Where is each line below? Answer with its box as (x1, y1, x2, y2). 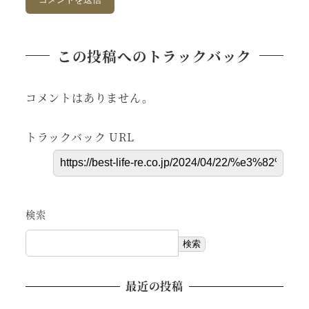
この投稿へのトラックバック (57, 45, 252, 66)
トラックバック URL (25, 128, 134, 145)
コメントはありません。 (25, 89, 154, 106)
